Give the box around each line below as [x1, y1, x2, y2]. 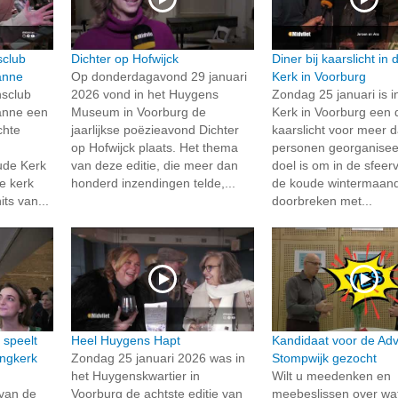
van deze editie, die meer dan [70, 158, 238, 173]
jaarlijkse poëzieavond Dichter [70, 123, 239, 138]
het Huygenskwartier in [70, 368, 200, 383]
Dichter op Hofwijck [70, 52, 179, 67]
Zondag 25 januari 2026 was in [70, 350, 245, 365]
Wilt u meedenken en [272, 368, 392, 383]
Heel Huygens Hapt [70, 332, 180, 347]
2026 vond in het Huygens [70, 87, 219, 102]
